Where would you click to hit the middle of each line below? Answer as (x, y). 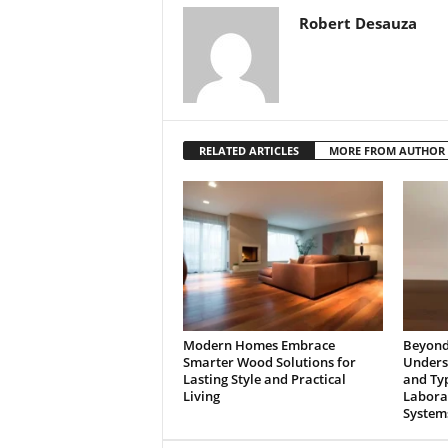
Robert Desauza (357, 23)
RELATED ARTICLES (248, 151)
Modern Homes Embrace (258, 345)
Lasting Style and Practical (264, 379)
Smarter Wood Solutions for (269, 362)
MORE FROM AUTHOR (386, 151)
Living (201, 396)
